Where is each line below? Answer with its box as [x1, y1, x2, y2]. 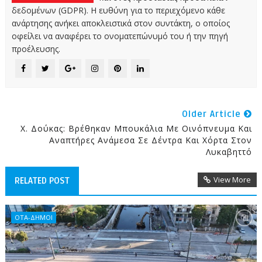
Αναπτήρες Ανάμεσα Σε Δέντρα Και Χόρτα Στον [49, 134, 253, 146]
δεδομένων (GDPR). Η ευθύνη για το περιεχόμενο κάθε [11, 4, 225, 16]
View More [213, 174, 251, 185]
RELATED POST [14, 175, 70, 186]
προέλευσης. [11, 43, 60, 54]
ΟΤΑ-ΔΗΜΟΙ [14, 212, 53, 222]
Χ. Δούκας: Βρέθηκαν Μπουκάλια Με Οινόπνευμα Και [20, 122, 253, 134]
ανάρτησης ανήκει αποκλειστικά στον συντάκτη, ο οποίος [11, 17, 230, 29]
